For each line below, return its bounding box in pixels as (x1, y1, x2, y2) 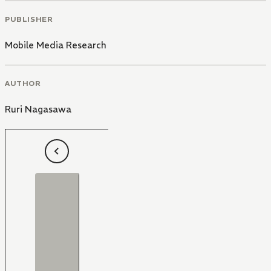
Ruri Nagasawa (5, 103, 71, 115)
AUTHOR (5, 78, 41, 88)
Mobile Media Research (5, 39, 106, 51)
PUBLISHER (5, 14, 53, 24)
